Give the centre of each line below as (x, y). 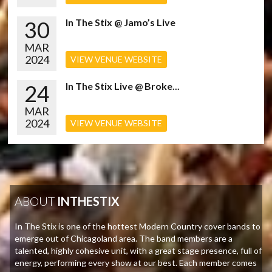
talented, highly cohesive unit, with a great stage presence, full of (138, 250)
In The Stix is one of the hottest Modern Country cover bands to (138, 226)
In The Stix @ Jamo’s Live (121, 22)
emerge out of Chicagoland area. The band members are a (124, 238)
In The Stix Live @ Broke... (123, 86)
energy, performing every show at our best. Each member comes (136, 262)
